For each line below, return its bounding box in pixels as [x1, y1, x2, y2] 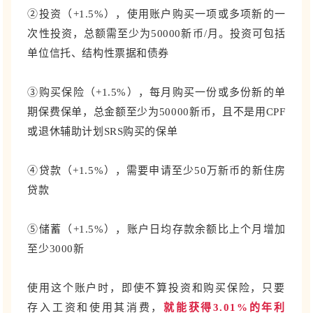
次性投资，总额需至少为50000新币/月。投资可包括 [27, 28, 286, 40]
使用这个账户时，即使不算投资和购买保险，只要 [27, 282, 286, 294]
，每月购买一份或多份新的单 [138, 87, 286, 99]
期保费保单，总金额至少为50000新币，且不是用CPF [27, 106, 286, 118]
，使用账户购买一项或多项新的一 [115, 8, 286, 20]
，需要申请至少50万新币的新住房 [115, 165, 286, 177]
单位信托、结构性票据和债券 [27, 48, 169, 59]
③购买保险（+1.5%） [27, 87, 138, 99]
